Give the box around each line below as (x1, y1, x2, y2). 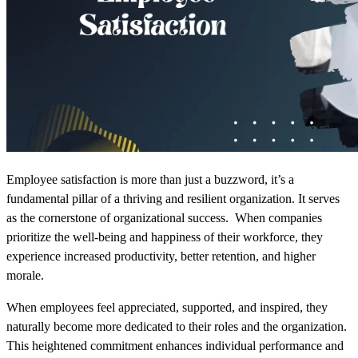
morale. (6, 268, 44, 283)
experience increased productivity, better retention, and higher (6, 249, 316, 264)
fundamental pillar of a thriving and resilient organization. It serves (6, 192, 340, 206)
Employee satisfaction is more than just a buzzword (6, 173, 265, 187)
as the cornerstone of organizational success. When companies (6, 211, 322, 225)
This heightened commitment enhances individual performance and (6, 339, 344, 353)
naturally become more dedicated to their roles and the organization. (6, 320, 347, 334)
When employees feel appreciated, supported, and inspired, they (6, 300, 328, 315)
